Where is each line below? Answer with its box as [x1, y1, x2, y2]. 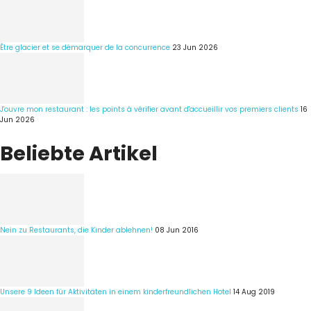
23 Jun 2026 [172, 42, 218, 53]
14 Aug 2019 [233, 286, 275, 297]
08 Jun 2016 [155, 224, 199, 235]
